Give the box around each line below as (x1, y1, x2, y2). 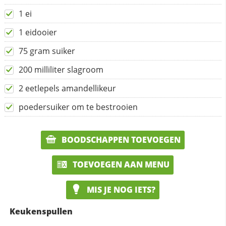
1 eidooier (18, 26, 57, 38)
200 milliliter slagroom (18, 64, 103, 75)
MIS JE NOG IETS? (85, 184, 156, 195)
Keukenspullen (9, 206, 73, 217)
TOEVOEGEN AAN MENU (71, 159, 170, 171)
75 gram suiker (18, 45, 75, 56)
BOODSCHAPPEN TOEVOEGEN (60, 134, 181, 145)
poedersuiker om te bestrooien (18, 101, 138, 112)
